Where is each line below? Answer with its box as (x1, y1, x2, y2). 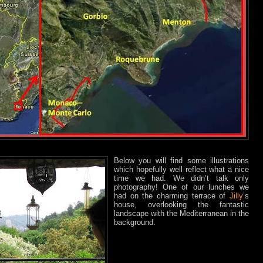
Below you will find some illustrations (114, 156, 249, 166)
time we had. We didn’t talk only (114, 174, 249, 183)
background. (114, 218, 156, 227)
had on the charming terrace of (114, 191, 230, 201)
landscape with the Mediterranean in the (114, 209, 249, 218)
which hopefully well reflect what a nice (114, 165, 249, 174)
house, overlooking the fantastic (114, 200, 249, 210)
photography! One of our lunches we (114, 183, 249, 192)
